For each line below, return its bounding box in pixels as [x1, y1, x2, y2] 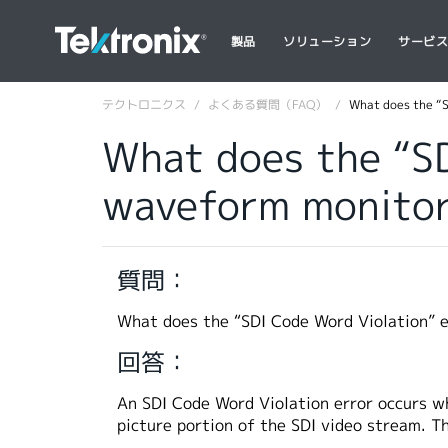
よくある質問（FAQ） [208, 96, 327, 113]
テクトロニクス [102, 96, 186, 113]
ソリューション [283, 33, 372, 50]
